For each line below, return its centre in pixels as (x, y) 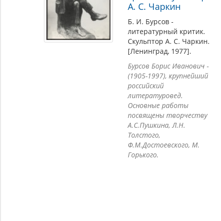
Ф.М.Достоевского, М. (164, 145)
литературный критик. (166, 31)
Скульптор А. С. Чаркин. (168, 41)
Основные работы (158, 105)
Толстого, (144, 135)
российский (146, 86)
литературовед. (155, 95)
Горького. (143, 155)
